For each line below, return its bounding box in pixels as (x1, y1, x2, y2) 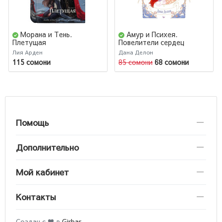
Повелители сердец (118, 37, 184, 48)
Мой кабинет (16, 166, 69, 178)
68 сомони (155, 57, 189, 67)
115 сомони (12, 57, 51, 67)
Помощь (16, 116, 49, 128)
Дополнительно (16, 141, 79, 153)
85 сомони (118, 57, 153, 67)
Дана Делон (118, 48, 153, 56)
